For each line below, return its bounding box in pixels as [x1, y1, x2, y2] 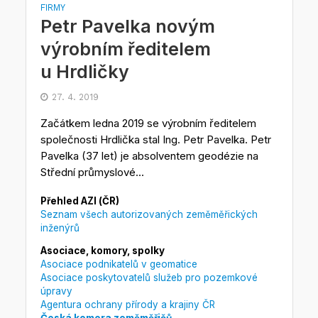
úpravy [40, 285, 72, 297]
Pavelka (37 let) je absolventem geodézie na [40, 148, 258, 163]
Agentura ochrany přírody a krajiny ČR [40, 299, 215, 311]
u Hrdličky [40, 60, 129, 82]
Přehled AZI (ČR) [40, 194, 119, 207]
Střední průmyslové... [40, 165, 144, 179]
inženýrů [40, 221, 79, 234]
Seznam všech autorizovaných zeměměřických [40, 208, 258, 220]
